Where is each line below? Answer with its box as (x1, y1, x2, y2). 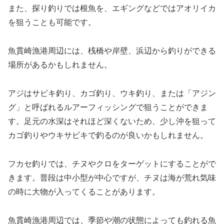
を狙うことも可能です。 (8, 18, 96, 27)
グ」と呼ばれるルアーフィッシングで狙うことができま (8, 103, 208, 112)
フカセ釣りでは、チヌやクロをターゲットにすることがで (8, 159, 216, 168)
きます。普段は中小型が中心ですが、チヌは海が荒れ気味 (8, 173, 216, 182)
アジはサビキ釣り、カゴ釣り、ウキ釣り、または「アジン (8, 89, 216, 98)
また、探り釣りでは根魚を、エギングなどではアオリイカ (8, 4, 216, 13)
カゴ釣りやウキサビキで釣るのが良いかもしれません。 (8, 131, 208, 140)
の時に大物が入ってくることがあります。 (8, 187, 160, 196)
